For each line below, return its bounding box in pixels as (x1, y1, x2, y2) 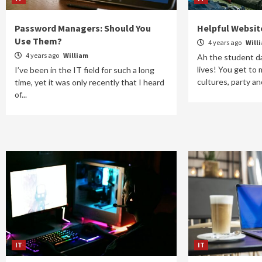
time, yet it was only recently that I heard (15, 77, 164, 87)
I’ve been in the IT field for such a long (15, 64, 154, 75)
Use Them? (15, 35, 62, 47)
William (63, 50, 88, 60)
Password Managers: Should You (15, 22, 151, 34)
